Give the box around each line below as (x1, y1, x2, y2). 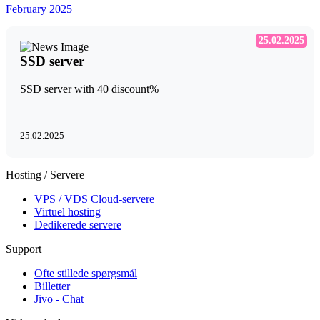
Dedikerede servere (34, 219, 121, 231)
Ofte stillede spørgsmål (34, 267, 137, 280)
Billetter (34, 280, 70, 293)
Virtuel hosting (34, 206, 101, 219)
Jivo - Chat (34, 293, 84, 306)
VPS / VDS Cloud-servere (34, 193, 154, 206)
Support (6, 243, 41, 256)
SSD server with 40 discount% (20, 83, 159, 96)
